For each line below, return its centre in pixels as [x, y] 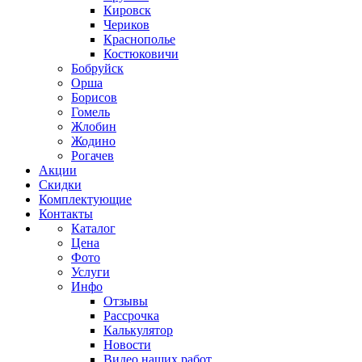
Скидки [60, 185]
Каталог [93, 228]
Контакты [66, 214]
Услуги [90, 272]
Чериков [126, 25]
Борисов [94, 97]
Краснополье [139, 39]
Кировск [127, 10]
